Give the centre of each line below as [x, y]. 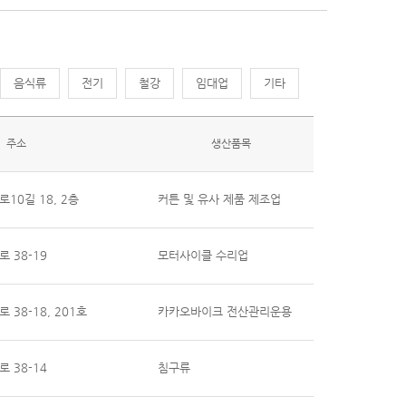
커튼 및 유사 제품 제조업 [219, 199]
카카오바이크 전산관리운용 [224, 311]
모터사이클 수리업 [203, 255]
